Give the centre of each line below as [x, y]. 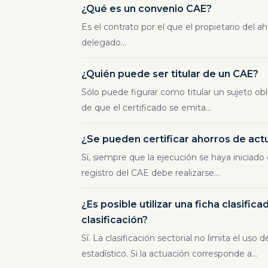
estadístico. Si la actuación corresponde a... [169, 254]
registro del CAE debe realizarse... [150, 173]
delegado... [104, 42]
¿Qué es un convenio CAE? [147, 9]
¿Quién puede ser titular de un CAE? [170, 74]
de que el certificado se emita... [146, 108]
